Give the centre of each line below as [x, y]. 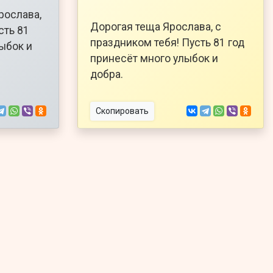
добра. [107, 74]
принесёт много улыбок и [154, 58]
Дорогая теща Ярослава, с [156, 27]
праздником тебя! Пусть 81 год [167, 42]
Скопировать [122, 111]
